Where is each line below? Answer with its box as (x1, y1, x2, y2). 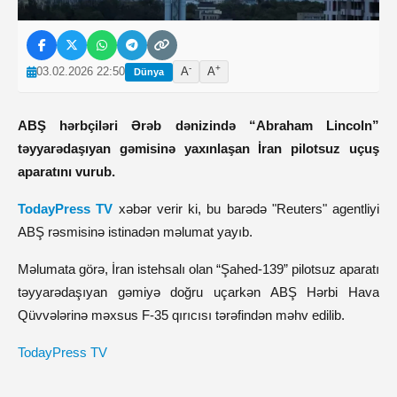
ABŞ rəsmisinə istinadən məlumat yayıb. (18, 224, 253, 239)
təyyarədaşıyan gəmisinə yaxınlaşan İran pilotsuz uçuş (18, 141, 379, 156)
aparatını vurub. (18, 164, 115, 179)
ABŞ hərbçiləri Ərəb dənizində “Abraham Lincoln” (18, 118, 379, 133)
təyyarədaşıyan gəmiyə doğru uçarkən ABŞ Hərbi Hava (18, 284, 379, 300)
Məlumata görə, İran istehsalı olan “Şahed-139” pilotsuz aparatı (18, 261, 379, 276)
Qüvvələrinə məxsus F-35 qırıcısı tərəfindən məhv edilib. (18, 307, 345, 323)
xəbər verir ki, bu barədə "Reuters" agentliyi (118, 201, 379, 216)
